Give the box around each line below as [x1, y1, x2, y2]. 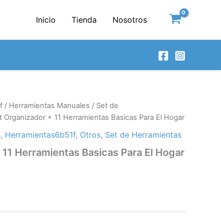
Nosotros [112, 15, 147, 25]
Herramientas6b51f [5, 129, 75, 140]
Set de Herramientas [105, 129, 182, 140]
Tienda [72, 15, 97, 25]
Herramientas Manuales [9, 101, 90, 110]
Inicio [36, 15, 56, 25]
